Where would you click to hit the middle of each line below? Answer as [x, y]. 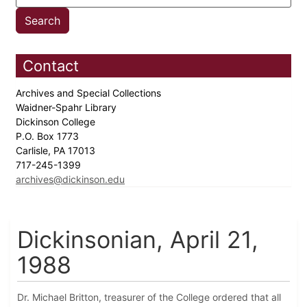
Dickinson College [57, 122]
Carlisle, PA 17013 [57, 151]
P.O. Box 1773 [49, 136]
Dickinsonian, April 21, [138, 240]
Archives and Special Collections [90, 93]
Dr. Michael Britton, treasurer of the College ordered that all [149, 297]
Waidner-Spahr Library [67, 108]
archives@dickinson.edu [70, 180]
